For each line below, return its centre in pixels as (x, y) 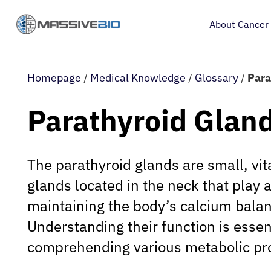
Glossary (217, 78)
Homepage (54, 78)
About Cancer (239, 24)
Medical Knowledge (138, 78)
